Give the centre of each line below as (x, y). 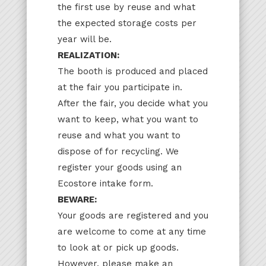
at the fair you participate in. (120, 88)
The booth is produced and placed (132, 72)
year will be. (84, 39)
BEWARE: (77, 200)
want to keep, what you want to (128, 120)
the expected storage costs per (127, 23)
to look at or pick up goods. (118, 248)
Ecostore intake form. (105, 184)
